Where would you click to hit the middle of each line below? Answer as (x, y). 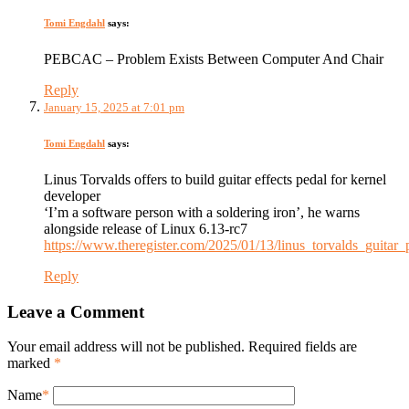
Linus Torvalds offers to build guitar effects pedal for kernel (215, 179)
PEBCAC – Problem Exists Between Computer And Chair (214, 58)
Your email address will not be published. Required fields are (182, 347)
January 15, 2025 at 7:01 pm (114, 107)
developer (72, 195)
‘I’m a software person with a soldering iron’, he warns (202, 212)
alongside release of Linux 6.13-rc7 (146, 228)
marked (31, 363)
